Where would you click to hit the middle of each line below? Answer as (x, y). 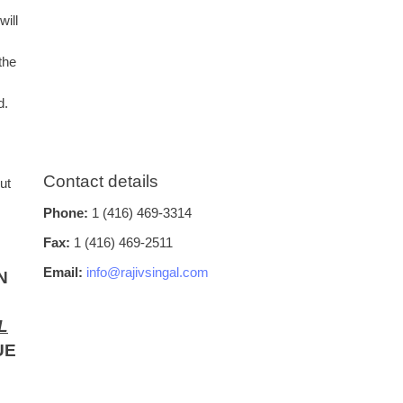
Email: (65, 272)
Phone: (66, 213)
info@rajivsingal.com (148, 272)
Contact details (101, 181)
